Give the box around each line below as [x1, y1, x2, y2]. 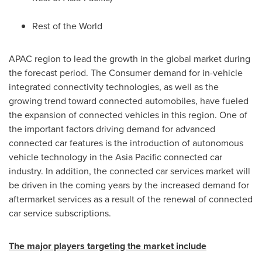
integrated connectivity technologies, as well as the [9, 80, 219, 93]
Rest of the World [32, 19, 102, 32]
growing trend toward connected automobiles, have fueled [9, 94, 249, 107]
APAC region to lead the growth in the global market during [9, 52, 250, 65]
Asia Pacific [115, 150, 161, 163]
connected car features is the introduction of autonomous [9, 136, 243, 149]
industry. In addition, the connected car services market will [9, 164, 250, 177]
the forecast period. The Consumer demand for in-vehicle [9, 66, 243, 79]
